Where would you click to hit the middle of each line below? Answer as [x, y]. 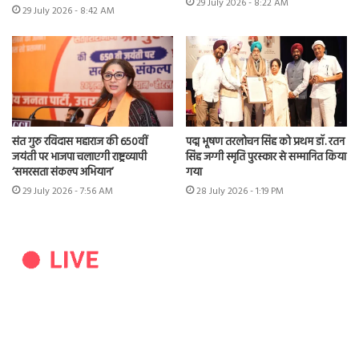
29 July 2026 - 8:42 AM [69, 11]
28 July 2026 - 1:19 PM [240, 192]
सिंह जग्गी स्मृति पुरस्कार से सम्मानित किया [266, 158]
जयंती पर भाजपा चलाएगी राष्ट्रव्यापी [79, 158]
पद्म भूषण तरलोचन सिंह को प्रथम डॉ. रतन [265, 143]
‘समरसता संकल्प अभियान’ [63, 173]
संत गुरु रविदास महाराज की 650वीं [80, 143]
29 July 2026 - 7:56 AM [68, 192]
